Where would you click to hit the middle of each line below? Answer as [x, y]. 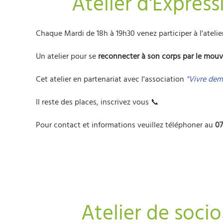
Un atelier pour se [67, 56]
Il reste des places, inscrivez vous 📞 [97, 102]
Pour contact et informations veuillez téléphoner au [125, 125]
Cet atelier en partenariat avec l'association [111, 79]
